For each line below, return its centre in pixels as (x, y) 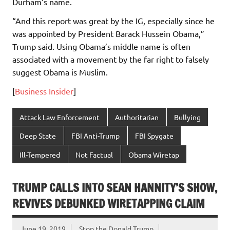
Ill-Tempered (40, 154)
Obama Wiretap (154, 154)
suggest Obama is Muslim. (60, 72)
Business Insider (44, 91)
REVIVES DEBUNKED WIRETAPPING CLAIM (109, 204)
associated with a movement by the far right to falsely (111, 59)
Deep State (38, 136)
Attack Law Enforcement (60, 117)
